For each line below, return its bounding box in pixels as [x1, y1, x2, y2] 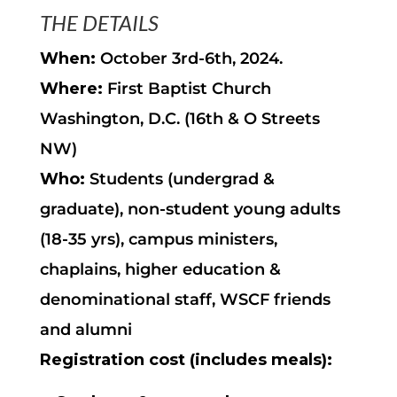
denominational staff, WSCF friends [39, 290, 331, 309]
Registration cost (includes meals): [39, 350, 332, 370]
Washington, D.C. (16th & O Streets [39, 109, 320, 128]
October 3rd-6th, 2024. [95, 49, 283, 68]
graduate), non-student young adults [39, 199, 340, 219]
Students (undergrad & [84, 169, 275, 189]
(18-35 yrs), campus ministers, [39, 230, 277, 249]
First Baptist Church [102, 79, 271, 98]
